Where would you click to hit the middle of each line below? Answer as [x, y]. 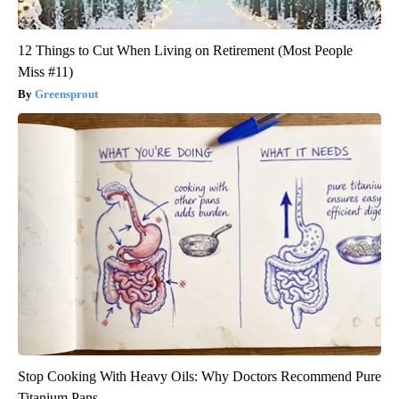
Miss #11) [45, 72]
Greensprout [66, 94]
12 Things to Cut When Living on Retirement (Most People [185, 51]
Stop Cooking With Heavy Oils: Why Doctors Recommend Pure [199, 377]
